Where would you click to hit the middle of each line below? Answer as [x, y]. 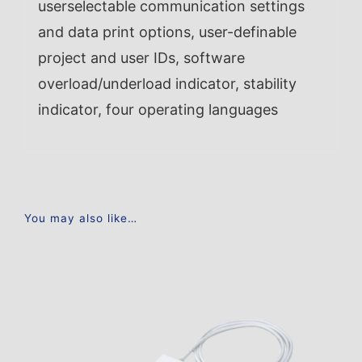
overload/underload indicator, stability [167, 83]
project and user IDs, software [141, 57]
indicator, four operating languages [158, 109]
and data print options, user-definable [167, 32]
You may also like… [81, 218]
